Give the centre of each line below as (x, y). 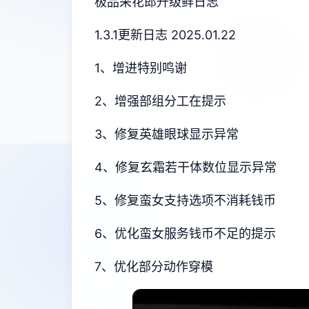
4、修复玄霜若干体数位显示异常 (186, 167)
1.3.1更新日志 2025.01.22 (165, 35)
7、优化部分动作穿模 (154, 267)
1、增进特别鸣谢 (141, 68)
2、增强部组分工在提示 (160, 101)
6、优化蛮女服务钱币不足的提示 (185, 233)
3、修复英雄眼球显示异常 (167, 134)
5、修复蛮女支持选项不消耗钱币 (185, 200)
